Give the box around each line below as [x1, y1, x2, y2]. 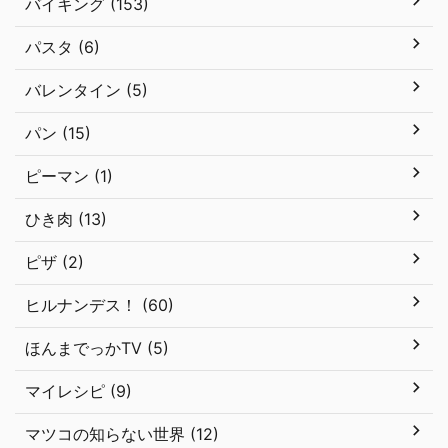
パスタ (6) [25, 37, 100, 57]
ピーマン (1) [25, 166, 113, 186]
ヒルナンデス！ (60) [25, 295, 174, 315]
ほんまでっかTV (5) [25, 338, 169, 358]
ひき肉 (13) [25, 209, 107, 229]
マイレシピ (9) [25, 381, 132, 401]
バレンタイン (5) [25, 80, 148, 100]
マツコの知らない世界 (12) [25, 424, 219, 444]
